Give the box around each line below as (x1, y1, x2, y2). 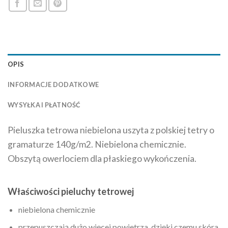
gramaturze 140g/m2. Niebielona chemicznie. (8, 139, 186, 150)
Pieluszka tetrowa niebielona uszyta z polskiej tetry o (8, 125, 214, 136)
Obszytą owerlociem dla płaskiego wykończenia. (8, 153, 196, 164)
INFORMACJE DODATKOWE (8, 80, 99, 89)
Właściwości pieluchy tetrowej (8, 185, 134, 197)
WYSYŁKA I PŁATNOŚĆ (8, 101, 81, 109)
